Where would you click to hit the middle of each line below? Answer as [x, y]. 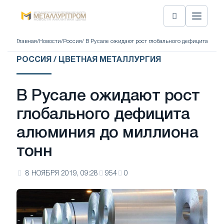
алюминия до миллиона [107, 133]
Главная [27, 41]
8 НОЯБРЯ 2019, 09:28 [62, 174]
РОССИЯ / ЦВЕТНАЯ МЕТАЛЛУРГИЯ [89, 60]
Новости [50, 41]
